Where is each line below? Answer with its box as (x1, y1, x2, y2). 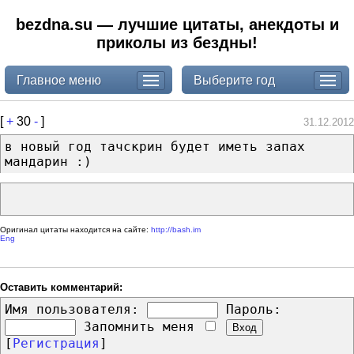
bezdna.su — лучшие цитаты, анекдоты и (15, 16, 339, 33)
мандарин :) (5, 153, 92, 169)
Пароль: (226, 301, 281, 317)
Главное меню (16, 73, 101, 87)
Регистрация (13, 335, 100, 351)
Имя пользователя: (5, 301, 139, 317)
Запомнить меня (84, 318, 202, 334)
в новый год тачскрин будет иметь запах (5, 138, 305, 154)
